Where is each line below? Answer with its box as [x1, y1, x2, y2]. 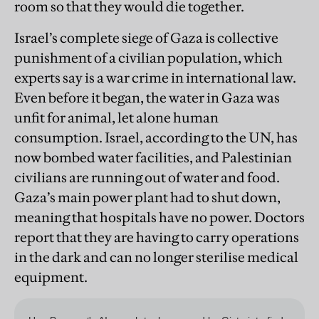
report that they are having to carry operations [14, 229, 299, 246]
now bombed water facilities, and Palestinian [14, 149, 292, 167]
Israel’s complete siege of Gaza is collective [14, 29, 278, 47]
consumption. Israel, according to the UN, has [14, 129, 298, 147]
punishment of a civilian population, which [14, 49, 283, 67]
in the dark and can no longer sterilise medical [14, 249, 298, 266]
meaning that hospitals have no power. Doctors [14, 209, 305, 226]
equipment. [14, 268, 88, 286]
